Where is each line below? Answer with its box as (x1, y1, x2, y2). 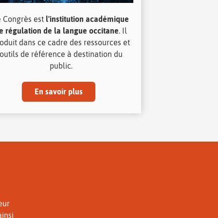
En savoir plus (34, 87, 83, 96)
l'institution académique (46, 14, 129, 23)
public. (49, 61, 73, 70)
